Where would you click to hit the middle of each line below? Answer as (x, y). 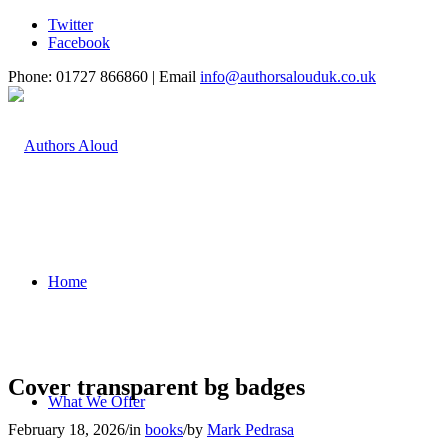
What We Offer (96, 401)
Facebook (79, 42)
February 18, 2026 (66, 429)
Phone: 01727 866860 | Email (104, 76)
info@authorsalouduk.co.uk (288, 76)
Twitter (70, 24)
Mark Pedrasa (250, 429)
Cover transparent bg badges (156, 386)
